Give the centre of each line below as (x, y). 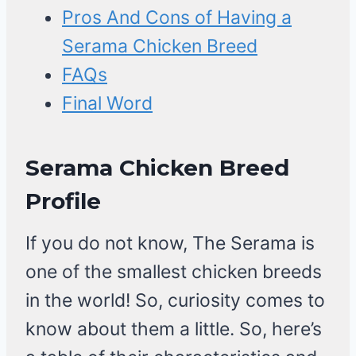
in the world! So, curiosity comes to (175, 301)
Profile (63, 201)
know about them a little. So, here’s (174, 329)
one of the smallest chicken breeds (174, 272)
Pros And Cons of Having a (177, 18)
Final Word (107, 104)
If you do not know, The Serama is (170, 244)
